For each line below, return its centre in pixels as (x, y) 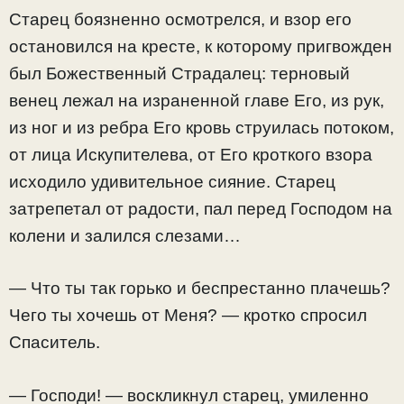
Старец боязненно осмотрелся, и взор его (180, 19)
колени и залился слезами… (125, 235)
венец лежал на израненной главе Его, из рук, (197, 100)
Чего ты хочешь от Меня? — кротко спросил (188, 316)
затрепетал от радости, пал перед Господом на (201, 208)
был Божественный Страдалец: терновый (179, 73)
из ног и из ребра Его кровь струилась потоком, (202, 127)
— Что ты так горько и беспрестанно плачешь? (200, 289)
